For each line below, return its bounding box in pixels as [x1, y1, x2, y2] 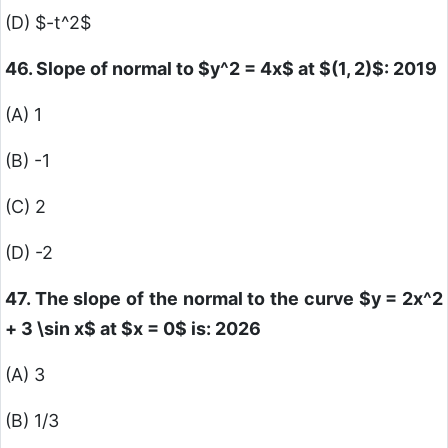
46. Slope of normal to [5, 58, 198, 80]
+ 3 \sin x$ [5, 318, 96, 340]
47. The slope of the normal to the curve [5, 288, 359, 310]
